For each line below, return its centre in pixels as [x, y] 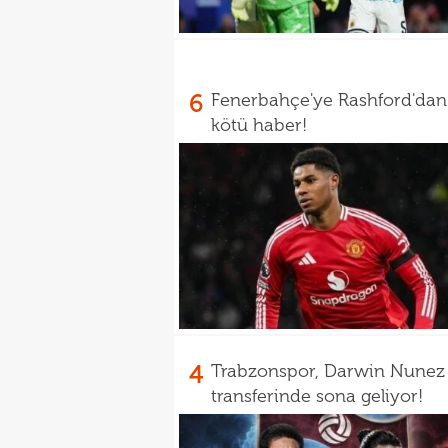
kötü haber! [259, 125]
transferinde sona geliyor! [317, 396]
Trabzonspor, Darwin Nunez [328, 371]
